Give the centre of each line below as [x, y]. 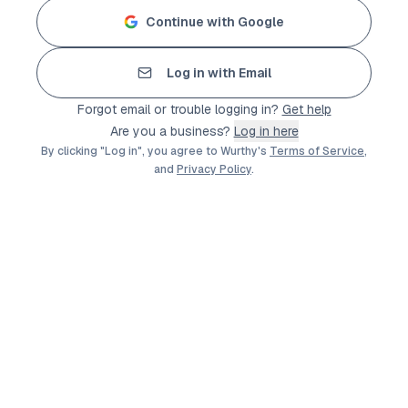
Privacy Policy [214, 169]
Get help [306, 109]
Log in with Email [219, 73]
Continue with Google [215, 22]
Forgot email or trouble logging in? [178, 109]
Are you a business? [170, 131]
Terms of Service [317, 151]
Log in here [266, 131]
